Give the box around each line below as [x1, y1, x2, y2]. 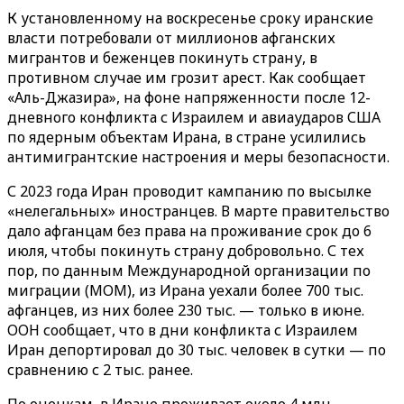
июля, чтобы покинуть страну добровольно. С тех [7, 241, 364, 261]
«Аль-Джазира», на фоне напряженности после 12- [7, 87, 371, 107]
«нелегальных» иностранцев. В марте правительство [7, 201, 390, 221]
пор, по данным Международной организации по [7, 261, 371, 280]
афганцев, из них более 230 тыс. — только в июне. [7, 300, 364, 320]
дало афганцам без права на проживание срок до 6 [7, 221, 372, 241]
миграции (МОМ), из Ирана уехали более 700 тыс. [7, 280, 363, 300]
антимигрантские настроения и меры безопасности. [7, 147, 390, 167]
